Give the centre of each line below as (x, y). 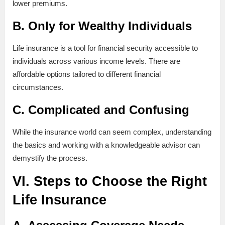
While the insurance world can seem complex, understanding (112, 132)
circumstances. (38, 87)
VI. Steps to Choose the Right (110, 182)
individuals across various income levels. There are (96, 61)
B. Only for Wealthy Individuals (102, 26)
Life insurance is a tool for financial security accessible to (105, 48)
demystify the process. (50, 158)
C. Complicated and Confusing (101, 110)
